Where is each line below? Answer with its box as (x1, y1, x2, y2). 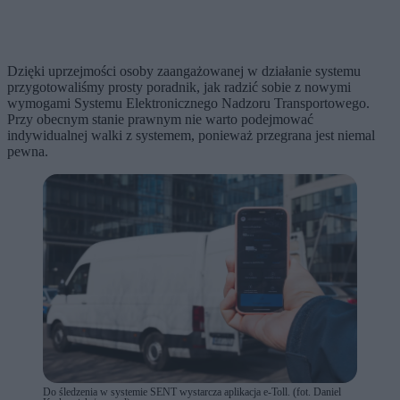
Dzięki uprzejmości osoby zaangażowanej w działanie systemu (7, 62, 361, 79)
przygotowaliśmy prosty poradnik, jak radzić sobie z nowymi (7, 79, 351, 95)
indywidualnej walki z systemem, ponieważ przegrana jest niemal (7, 127, 375, 143)
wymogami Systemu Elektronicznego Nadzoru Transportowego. (7, 95, 370, 111)
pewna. (7, 143, 48, 159)
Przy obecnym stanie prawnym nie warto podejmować (7, 111, 313, 127)
